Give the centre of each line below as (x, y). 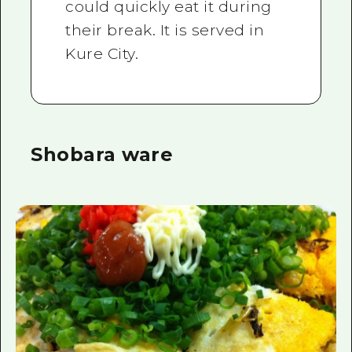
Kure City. (102, 53)
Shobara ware (102, 155)
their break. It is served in (165, 30)
